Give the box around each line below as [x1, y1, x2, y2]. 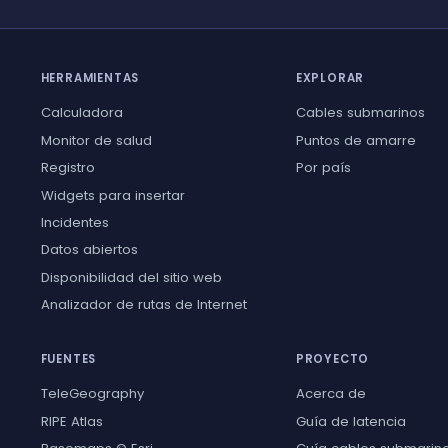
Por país [295, 158, 351, 178]
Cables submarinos [295, 103, 425, 123]
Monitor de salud [40, 130, 152, 150]
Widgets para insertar [40, 185, 185, 205]
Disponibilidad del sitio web [40, 267, 222, 287]
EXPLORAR [295, 70, 365, 87]
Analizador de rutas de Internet [40, 295, 247, 314]
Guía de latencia [295, 411, 406, 431]
